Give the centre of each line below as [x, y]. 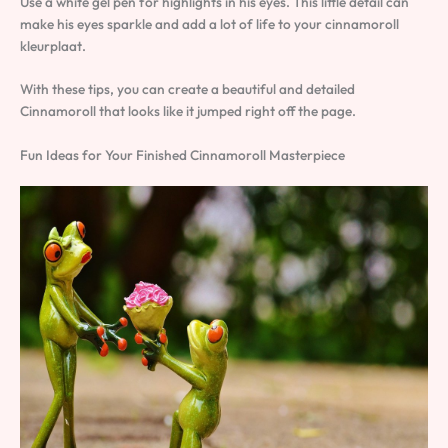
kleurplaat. [53, 45]
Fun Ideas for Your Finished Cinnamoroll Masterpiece [182, 155]
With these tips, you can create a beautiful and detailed [187, 89]
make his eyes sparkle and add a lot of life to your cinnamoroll [209, 23]
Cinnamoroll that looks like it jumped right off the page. [188, 111]
